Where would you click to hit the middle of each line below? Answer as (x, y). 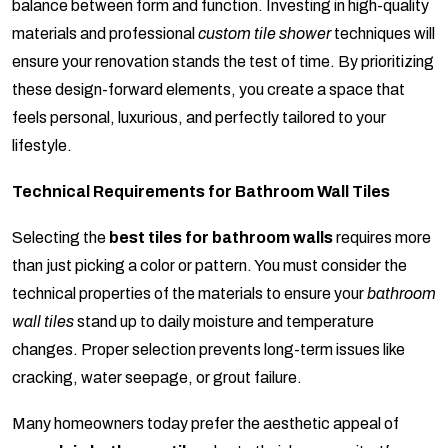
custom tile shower (264, 34)
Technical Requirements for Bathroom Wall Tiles (201, 192)
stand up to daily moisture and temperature (224, 322)
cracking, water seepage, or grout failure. (157, 378)
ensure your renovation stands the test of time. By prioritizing (223, 62)
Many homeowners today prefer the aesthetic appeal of (205, 424)
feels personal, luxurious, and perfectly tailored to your (199, 118)
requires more (382, 238)
